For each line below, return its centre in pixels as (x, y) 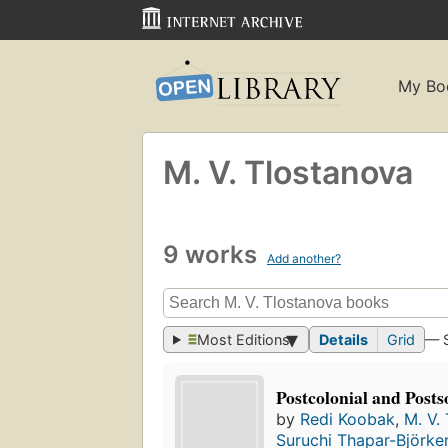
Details (344, 340)
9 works (213, 254)
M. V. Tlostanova (288, 172)
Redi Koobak (348, 418)
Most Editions (244, 340)
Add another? (304, 258)
